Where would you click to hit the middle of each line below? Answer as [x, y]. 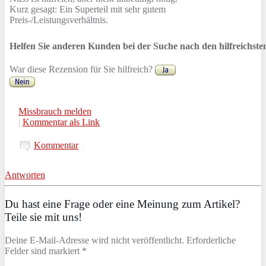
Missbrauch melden [55, 111]
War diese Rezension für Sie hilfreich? [82, 69]
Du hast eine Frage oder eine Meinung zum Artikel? [122, 204]
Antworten [25, 175]
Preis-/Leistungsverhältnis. [59, 20]
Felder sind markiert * [46, 251]
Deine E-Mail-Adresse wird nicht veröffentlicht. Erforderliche [120, 240]
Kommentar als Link [61, 122]
